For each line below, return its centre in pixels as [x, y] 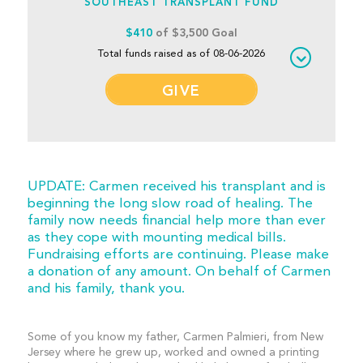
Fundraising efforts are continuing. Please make [178, 255]
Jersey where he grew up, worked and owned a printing [173, 352]
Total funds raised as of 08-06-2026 [181, 54]
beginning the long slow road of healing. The [170, 204]
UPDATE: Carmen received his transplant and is [176, 187]
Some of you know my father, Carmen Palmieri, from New [175, 337]
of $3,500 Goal [194, 33]
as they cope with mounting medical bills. [156, 238]
